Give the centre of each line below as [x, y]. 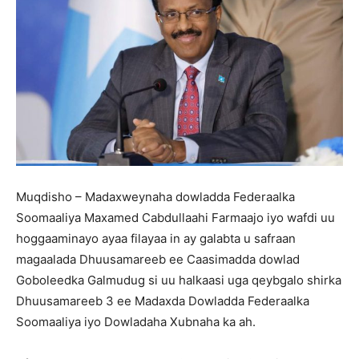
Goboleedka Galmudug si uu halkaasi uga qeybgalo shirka [179, 280]
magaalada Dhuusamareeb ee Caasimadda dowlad [158, 259]
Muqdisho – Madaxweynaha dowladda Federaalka [155, 196]
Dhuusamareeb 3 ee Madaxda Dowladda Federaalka [163, 301]
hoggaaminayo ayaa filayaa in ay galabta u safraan [156, 238]
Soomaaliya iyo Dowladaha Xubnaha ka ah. [136, 321]
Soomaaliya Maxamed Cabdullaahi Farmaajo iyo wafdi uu [175, 217]
